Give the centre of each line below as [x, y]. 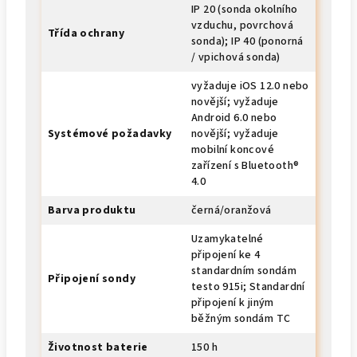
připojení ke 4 [226, 255]
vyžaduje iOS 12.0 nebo [250, 86]
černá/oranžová [231, 210]
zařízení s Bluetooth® [245, 166]
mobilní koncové [233, 150]
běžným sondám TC [241, 319]
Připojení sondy [92, 279]
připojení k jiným [233, 303]
